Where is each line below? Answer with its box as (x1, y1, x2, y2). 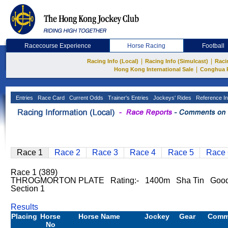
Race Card (36, 95, 65, 101)
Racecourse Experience (24, 42, 91, 49)
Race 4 (130, 148, 156, 157)
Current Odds (68, 95, 103, 101)
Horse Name (78, 212, 120, 220)
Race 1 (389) (11, 168, 58, 177)
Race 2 (54, 148, 80, 157)
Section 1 (11, 184, 45, 193)
